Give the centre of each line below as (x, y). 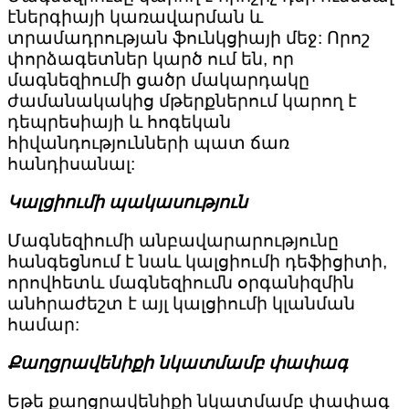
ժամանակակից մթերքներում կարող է (182, 101)
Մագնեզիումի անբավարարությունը (173, 241)
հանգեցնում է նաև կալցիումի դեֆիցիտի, (197, 262)
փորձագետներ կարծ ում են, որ (151, 59)
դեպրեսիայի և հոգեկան (119, 122)
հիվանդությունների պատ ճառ (148, 143)
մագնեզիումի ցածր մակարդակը (158, 80)
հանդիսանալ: (71, 164)
